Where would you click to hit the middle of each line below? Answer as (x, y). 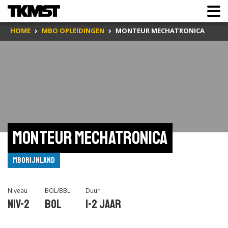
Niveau (18, 190)
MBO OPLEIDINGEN (73, 31)
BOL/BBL (58, 190)
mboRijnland (34, 160)
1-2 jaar (103, 204)
